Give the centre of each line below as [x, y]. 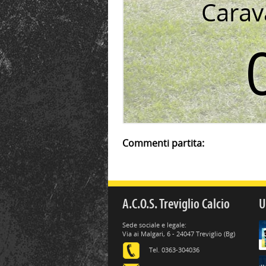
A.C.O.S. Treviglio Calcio [176, 204]
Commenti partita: [163, 143]
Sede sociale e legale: [154, 224]
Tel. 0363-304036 [174, 249]
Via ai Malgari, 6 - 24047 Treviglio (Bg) [179, 233]
